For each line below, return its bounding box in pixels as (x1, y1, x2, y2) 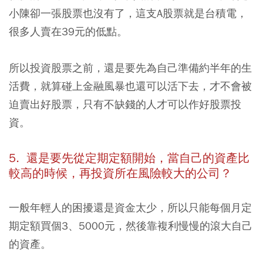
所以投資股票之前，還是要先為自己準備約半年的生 (9, 60, 252, 75)
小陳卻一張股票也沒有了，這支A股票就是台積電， (9, 6, 247, 20)
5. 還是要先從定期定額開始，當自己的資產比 (9, 150, 249, 166)
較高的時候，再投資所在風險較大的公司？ (9, 166, 232, 181)
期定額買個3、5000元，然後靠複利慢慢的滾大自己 (9, 218, 252, 232)
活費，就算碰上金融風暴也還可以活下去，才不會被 (9, 79, 252, 93)
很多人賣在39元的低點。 (9, 24, 127, 38)
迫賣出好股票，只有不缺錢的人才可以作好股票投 (9, 97, 241, 111)
